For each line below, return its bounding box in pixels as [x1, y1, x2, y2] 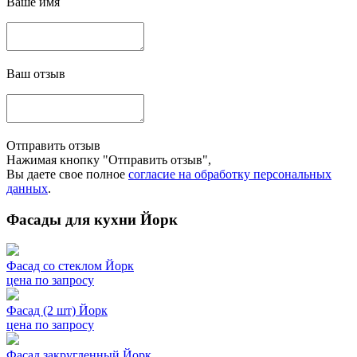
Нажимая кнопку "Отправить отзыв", [6, 152, 211, 167]
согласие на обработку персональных [128, 167, 331, 181]
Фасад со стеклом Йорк [6, 259, 134, 273]
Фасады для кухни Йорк [6, 210, 178, 228]
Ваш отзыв [6, 66, 65, 80]
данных [6, 181, 48, 195]
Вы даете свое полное [6, 167, 128, 181]
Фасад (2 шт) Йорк [6, 304, 108, 318]
